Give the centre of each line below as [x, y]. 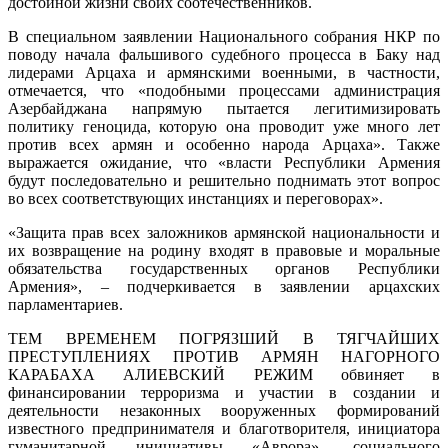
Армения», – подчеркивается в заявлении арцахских [224, 287]
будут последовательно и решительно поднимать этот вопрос [224, 181]
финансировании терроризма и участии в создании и [224, 393]
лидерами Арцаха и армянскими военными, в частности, [224, 73]
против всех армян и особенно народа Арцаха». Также [224, 145]
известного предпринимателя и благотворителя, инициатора [224, 429]
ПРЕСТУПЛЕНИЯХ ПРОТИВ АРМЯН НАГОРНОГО [224, 357]
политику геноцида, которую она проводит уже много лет [224, 127]
